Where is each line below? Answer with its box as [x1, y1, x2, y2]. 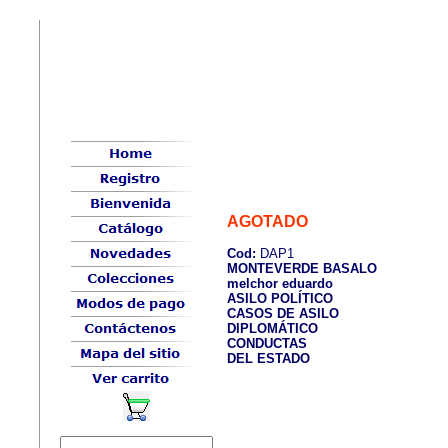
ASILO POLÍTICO [227, 291, 333, 307]
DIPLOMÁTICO [227, 321, 318, 337]
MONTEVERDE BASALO [227, 261, 377, 277]
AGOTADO [227, 213, 308, 231]
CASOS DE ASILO [227, 306, 339, 322]
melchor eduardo [227, 276, 333, 292]
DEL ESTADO [227, 351, 310, 367]
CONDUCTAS [227, 336, 307, 352]
